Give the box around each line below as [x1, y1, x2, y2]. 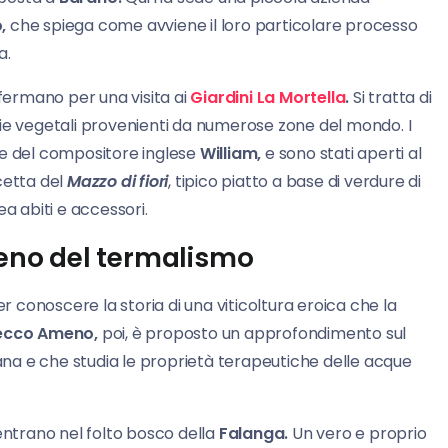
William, [199, 142, 262, 166]
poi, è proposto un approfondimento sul [98, 322, 407, 346]
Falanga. [218, 422, 289, 446]
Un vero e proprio [288, 422, 427, 446]
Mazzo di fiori [67, 170, 169, 194]
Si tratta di [349, 86, 432, 110]
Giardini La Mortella [190, 86, 346, 110]
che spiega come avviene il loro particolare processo [6, 14, 418, 38]
